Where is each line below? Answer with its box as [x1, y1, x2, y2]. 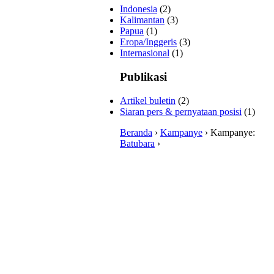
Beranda [120, 127, 152, 138]
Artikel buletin [120, 95, 176, 106]
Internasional [120, 48, 169, 59]
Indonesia [120, 4, 157, 15]
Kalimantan [120, 15, 165, 26]
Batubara [120, 138, 155, 149]
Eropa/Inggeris [120, 37, 177, 48]
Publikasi [120, 70, 167, 84]
